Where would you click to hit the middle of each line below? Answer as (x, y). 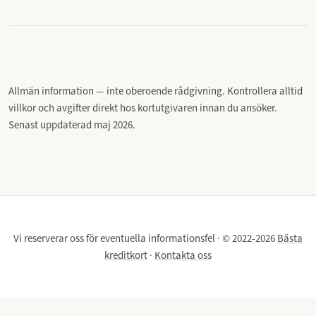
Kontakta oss (183, 255)
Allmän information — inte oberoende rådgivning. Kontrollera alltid (156, 91)
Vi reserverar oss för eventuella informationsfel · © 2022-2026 (145, 238)
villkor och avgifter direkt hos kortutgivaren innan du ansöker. (143, 108)
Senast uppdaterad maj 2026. (72, 124)
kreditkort (126, 255)
